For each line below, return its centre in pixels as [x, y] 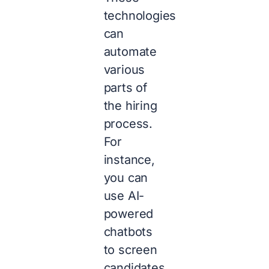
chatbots [128, 232]
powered [128, 214]
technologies [140, 16]
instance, [129, 160]
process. [128, 124]
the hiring [130, 106]
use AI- [124, 196]
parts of [125, 88]
